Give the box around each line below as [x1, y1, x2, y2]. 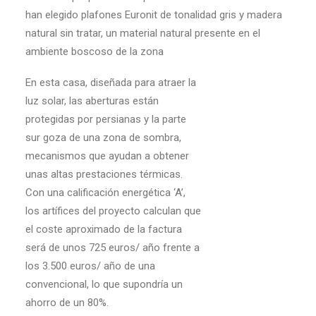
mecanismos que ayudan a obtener [25, 149, 189, 162]
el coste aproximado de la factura [25, 222, 182, 236]
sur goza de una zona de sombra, [25, 130, 181, 144]
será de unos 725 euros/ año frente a [25, 241, 200, 254]
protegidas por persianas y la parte [25, 112, 186, 126]
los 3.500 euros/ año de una [25, 259, 155, 272]
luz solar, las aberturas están [25, 94, 159, 107]
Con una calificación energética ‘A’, [25, 186, 186, 199]
